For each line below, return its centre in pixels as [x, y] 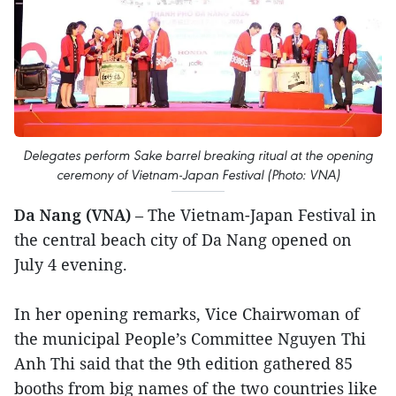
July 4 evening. [71, 265]
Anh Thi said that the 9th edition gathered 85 [183, 364]
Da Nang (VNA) [75, 215]
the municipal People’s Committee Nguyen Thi [190, 339]
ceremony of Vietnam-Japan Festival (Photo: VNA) [198, 175]
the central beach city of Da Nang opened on [183, 240]
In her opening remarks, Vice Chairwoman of [187, 314]
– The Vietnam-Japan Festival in [256, 215]
